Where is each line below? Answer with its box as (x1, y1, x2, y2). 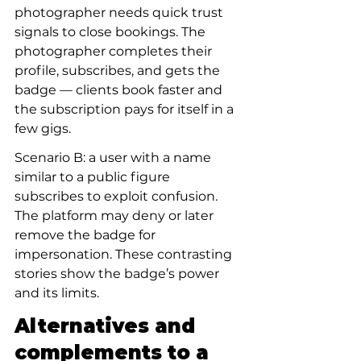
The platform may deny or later (15, 208, 217, 223)
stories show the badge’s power (15, 266, 222, 281)
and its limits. (15, 285, 99, 301)
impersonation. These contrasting (15, 247, 235, 262)
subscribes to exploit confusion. (15, 189, 221, 204)
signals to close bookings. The (15, 24, 209, 39)
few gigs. (15, 121, 71, 136)
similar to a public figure (15, 169, 173, 185)
